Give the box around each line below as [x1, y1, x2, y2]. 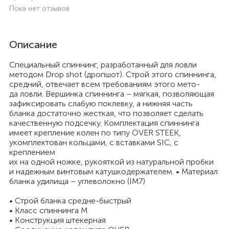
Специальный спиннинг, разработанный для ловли [9, 60, 197, 70]
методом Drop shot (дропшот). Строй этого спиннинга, [9, 70, 216, 79]
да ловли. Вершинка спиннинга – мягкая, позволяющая [9, 89, 214, 99]
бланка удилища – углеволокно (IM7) [9, 176, 145, 186]
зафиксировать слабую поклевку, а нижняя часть [9, 99, 193, 108]
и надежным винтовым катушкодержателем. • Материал [9, 167, 218, 176]
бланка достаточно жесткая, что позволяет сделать [9, 108, 203, 118]
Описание [9, 38, 57, 51]
